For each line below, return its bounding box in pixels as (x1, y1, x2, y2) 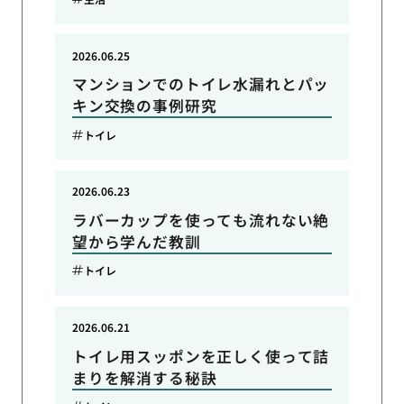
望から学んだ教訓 (71, 230, 201, 252)
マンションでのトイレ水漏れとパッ (71, 73, 330, 96)
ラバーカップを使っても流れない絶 (71, 208, 330, 231)
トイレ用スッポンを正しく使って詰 (71, 344, 330, 367)
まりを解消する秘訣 (71, 366, 217, 389)
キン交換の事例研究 (71, 95, 217, 117)
